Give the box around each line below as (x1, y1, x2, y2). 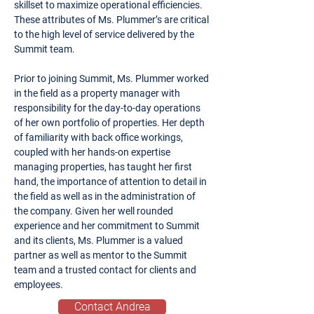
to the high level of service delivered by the (14, 29, 194, 40)
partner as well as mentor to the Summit (14, 250, 187, 261)
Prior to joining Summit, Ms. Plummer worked (14, 73, 209, 84)
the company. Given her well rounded (14, 205, 173, 217)
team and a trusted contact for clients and (14, 264, 196, 275)
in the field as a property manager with (14, 88, 180, 99)
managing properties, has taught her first (14, 161, 192, 172)
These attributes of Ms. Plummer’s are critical (14, 14, 209, 25)
